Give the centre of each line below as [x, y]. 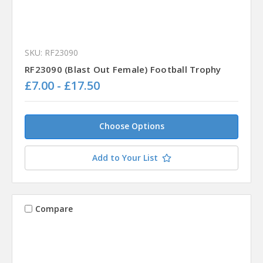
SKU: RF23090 [51, 53]
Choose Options [131, 126]
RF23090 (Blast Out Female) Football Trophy [123, 70]
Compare [54, 208]
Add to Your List [125, 158]
